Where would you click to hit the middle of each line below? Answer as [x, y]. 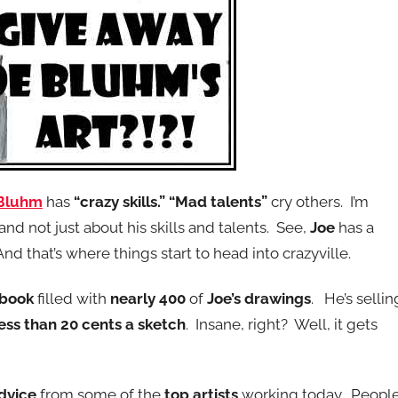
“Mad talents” [218, 202]
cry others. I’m [318, 202]
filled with [72, 298]
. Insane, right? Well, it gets [282, 324]
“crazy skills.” [118, 202]
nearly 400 [148, 298]
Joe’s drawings [259, 298]
